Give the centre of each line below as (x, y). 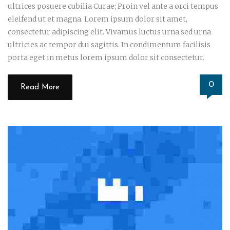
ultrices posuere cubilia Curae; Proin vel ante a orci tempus (113, 6)
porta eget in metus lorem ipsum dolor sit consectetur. (106, 58)
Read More (40, 88)
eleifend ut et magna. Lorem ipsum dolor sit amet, (98, 19)
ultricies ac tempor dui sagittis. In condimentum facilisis (109, 45)
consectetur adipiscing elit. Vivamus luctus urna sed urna (109, 32)
